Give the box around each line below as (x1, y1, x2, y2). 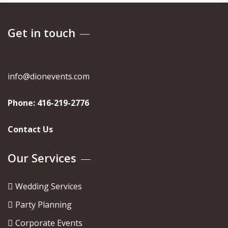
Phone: (8, 97, 37, 108)
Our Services (8, 150, 76, 165)
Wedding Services (15, 181, 82, 192)
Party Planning (15, 199, 72, 210)
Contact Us (8, 124, 53, 135)
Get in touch (8, 25, 75, 40)
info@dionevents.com (8, 71, 90, 82)
